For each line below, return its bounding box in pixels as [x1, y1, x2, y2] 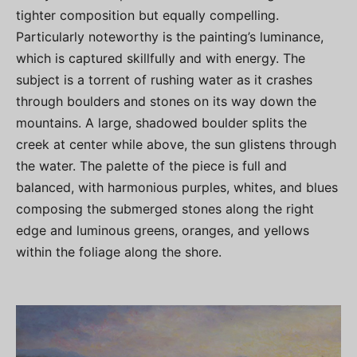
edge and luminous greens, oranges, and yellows [16, 222, 309, 238]
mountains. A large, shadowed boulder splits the [16, 114, 307, 131]
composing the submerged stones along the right [16, 200, 314, 217]
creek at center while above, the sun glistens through [16, 135, 336, 152]
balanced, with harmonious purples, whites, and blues [16, 178, 338, 195]
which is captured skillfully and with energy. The [16, 49, 305, 66]
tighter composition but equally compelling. [16, 6, 279, 23]
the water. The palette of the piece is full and [16, 157, 287, 174]
